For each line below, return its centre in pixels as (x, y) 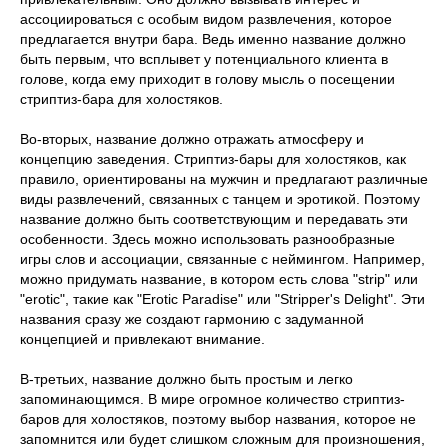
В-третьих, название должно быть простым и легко (186, 378)
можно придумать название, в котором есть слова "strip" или (219, 278)
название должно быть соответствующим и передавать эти (214, 218)
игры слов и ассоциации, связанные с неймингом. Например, (222, 258)
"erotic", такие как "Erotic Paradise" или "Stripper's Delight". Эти (222, 298)
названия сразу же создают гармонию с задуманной (192, 318)
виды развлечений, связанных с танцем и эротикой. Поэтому (220, 198)
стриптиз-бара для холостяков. (121, 98)
